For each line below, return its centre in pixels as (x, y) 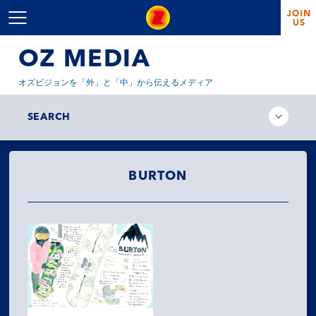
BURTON (158, 176)
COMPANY (104, 291)
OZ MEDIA (85, 60)
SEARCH (49, 117)
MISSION (91, 251)
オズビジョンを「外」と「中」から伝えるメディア (116, 83)
